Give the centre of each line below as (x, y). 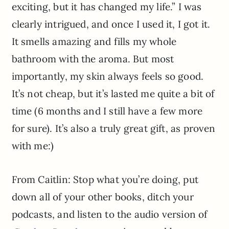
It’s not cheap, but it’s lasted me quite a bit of (113, 94)
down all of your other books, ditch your (102, 197)
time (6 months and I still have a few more (107, 111)
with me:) (33, 146)
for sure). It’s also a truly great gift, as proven (113, 129)
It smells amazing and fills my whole (94, 42)
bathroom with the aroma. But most (93, 59)
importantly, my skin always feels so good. (108, 76)
